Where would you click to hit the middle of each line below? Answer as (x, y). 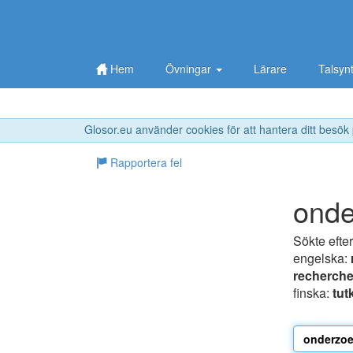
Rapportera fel (145, 163)
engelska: (322, 258)
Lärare (270, 69)
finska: (313, 293)
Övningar (190, 69)
